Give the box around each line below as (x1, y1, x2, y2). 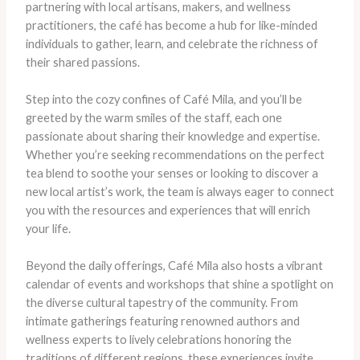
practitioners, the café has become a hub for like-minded (25, 18, 317, 32)
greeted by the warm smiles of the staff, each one (25, 110, 282, 125)
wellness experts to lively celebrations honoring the (25, 333, 292, 347)
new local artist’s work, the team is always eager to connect (25, 184, 334, 198)
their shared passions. (25, 55, 140, 69)
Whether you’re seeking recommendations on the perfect (25, 147, 325, 162)
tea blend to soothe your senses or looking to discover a (25, 166, 318, 180)
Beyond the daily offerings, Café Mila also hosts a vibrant (25, 259, 323, 273)
